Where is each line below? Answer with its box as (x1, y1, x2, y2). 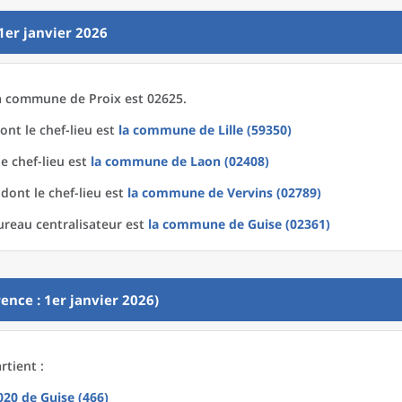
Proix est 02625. (89, 90, 187, 107)
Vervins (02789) (227, 184, 321, 201)
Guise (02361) (248, 215, 330, 232)
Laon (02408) (190, 153, 269, 170)
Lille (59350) (218, 121, 292, 138)
